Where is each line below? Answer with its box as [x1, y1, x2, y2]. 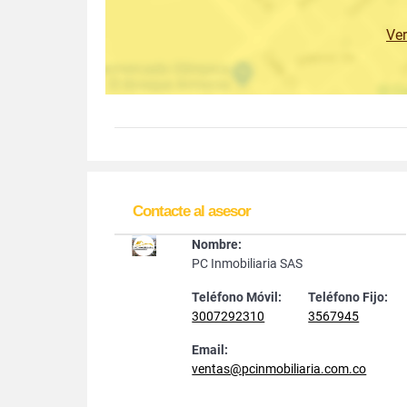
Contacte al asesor [133, 202, 251, 220]
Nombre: [192, 236, 243, 252]
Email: [192, 342, 229, 357]
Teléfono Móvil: [192, 289, 283, 304]
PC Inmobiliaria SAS [192, 255, 303, 271]
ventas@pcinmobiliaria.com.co [192, 361, 367, 376]
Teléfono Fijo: [308, 289, 389, 304]
